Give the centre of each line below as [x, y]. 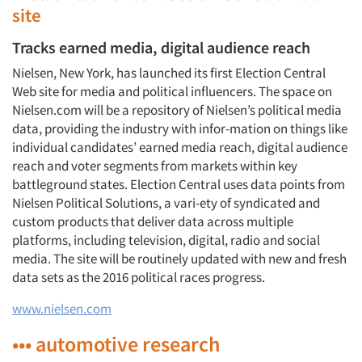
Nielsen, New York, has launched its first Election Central [169, 73]
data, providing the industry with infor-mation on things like [180, 128]
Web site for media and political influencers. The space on [172, 91]
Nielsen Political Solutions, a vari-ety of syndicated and [166, 203]
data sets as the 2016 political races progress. [139, 277]
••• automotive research [116, 344]
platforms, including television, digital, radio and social [166, 240]
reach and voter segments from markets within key [155, 166]
